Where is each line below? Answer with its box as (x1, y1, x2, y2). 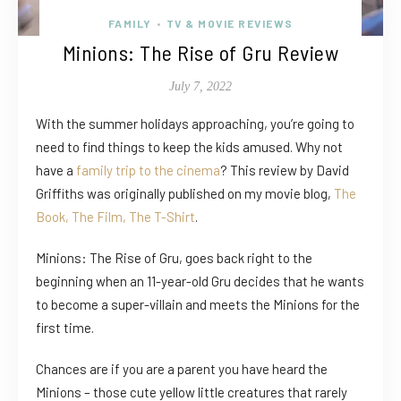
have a (36, 162, 76, 179)
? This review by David (220, 162, 349, 179)
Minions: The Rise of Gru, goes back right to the (36, 250, 312, 267)
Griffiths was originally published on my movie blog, (36, 185, 334, 202)
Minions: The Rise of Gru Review (62, 39, 339, 66)
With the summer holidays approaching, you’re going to (36, 115, 354, 132)
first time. (36, 320, 94, 337)
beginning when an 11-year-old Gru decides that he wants (36, 273, 364, 290)
